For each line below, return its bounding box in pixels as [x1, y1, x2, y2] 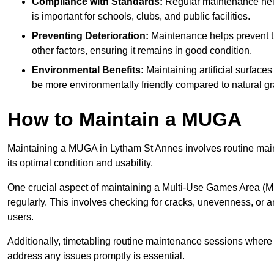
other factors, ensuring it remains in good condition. [32, 45, 252, 56]
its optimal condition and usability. [7, 158, 153, 169]
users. [7, 212, 34, 223]
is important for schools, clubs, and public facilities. [32, 11, 250, 22]
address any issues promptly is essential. [7, 251, 185, 262]
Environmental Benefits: [32, 65, 144, 76]
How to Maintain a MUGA [7, 108, 242, 131]
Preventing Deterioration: [32, 31, 149, 42]
